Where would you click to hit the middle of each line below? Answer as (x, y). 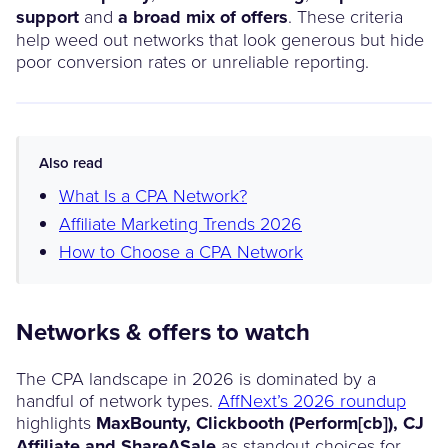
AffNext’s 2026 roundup (312, 399)
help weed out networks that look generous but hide (220, 38)
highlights (56, 421)
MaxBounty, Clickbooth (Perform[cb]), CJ (260, 422)
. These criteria (345, 15)
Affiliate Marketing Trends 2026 (180, 222)
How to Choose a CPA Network (181, 250)
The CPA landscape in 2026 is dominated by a (196, 377)
